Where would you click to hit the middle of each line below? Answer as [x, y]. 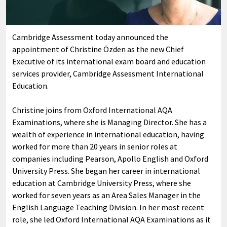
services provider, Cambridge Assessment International [108, 73]
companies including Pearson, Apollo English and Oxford [110, 158]
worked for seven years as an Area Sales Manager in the [106, 195]
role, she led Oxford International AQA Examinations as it [111, 219]
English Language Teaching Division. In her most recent [108, 207]
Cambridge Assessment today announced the [90, 37]
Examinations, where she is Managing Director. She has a [109, 122]
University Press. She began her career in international [106, 171]
